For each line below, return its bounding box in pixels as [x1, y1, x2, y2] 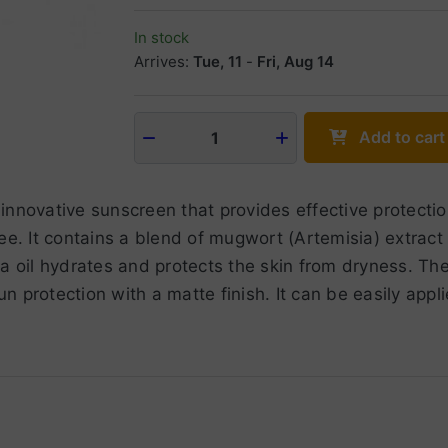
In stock [133, 28, 189, 48]
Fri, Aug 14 [256, 52, 334, 72]
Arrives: [133, 52, 189, 72]
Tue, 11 [192, 52, 242, 72]
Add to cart [358, 127, 445, 148]
